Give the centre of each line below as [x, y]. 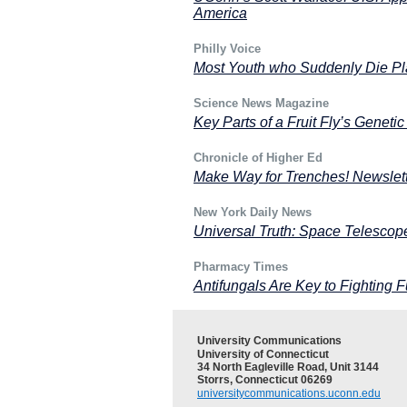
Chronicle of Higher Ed [258, 158]
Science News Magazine [261, 103]
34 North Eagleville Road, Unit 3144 [288, 367]
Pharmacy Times [241, 267]
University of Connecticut [263, 354]
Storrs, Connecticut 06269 [265, 380]
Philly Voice [227, 49]
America [220, 13]
